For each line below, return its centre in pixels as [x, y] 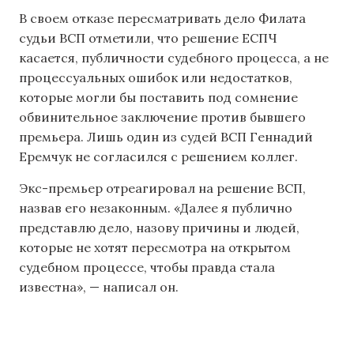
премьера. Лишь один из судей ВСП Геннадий [166, 137]
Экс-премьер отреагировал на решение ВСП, [162, 188]
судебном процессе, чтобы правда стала [147, 267]
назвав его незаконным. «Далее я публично [156, 207]
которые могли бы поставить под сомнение [158, 98]
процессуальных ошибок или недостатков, [156, 78]
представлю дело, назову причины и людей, [159, 227]
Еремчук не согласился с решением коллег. [158, 157]
